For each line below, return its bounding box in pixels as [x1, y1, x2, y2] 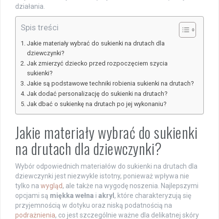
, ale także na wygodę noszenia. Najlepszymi [63, 181, 198, 190]
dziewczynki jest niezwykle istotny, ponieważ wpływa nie [15, 172, 189, 180]
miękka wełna [50, 191, 94, 199]
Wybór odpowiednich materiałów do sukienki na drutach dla [15, 162, 197, 170]
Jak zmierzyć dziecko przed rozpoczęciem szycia [26, 59, 168, 67]
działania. [15, 2, 45, 10]
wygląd [41, 181, 63, 190]
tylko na [15, 181, 41, 190]
